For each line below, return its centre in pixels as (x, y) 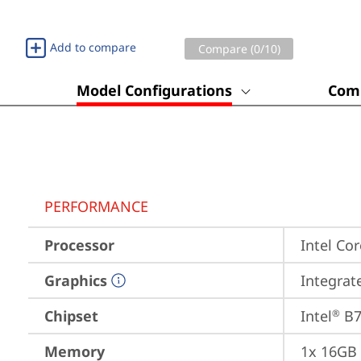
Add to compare (93, 47)
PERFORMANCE (96, 206)
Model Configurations (154, 90)
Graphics (76, 280)
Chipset (71, 316)
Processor (79, 245)
